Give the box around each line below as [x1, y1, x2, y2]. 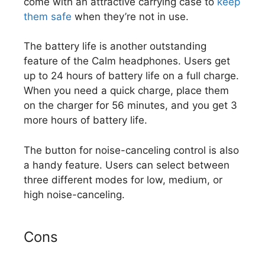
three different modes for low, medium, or [24, 173, 222, 186]
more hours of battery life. [24, 114, 147, 127]
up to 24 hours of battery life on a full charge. [24, 70, 239, 82]
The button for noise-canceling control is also [24, 144, 239, 156]
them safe [24, 10, 72, 22]
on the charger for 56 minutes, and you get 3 [24, 99, 237, 112]
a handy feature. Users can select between [24, 159, 230, 171]
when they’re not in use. [72, 10, 189, 22]
